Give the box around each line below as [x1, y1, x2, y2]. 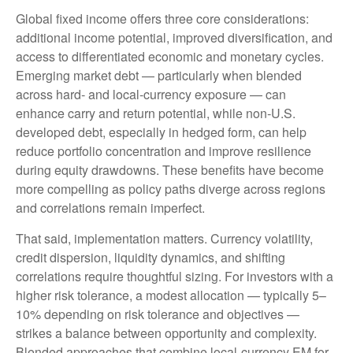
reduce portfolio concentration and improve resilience [16, 142, 311, 161]
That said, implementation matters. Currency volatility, [16, 229, 313, 248]
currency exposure [143, 85, 250, 104]
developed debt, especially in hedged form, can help [16, 123, 307, 142]
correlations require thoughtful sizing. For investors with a [16, 267, 333, 286]
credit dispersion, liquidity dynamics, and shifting [16, 248, 285, 267]
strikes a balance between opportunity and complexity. [16, 324, 317, 343]
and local [85, 85, 139, 104]
